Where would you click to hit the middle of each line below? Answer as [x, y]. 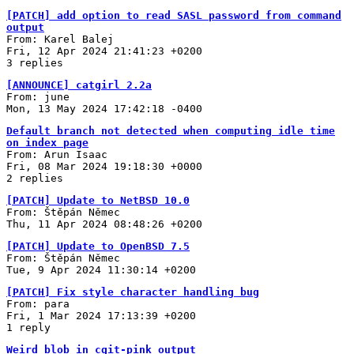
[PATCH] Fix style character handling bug [133, 292]
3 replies [35, 62]
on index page [47, 142]
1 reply [28, 327]
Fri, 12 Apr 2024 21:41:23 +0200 [104, 51]
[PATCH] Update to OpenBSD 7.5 [98, 246]
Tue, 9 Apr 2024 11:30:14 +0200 [101, 269]
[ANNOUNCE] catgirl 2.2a [79, 85]
